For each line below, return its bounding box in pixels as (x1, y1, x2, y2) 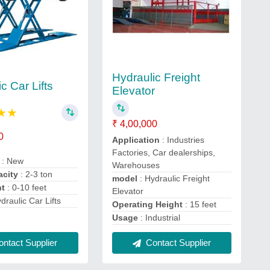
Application (111, 135, 160, 145)
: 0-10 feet (7, 183, 47, 193)
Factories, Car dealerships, (111, 148, 215, 157)
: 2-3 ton (20, 169, 53, 180)
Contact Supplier (143, 237, 211, 248)
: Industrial (140, 213, 180, 222)
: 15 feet (184, 199, 216, 209)
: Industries (159, 135, 204, 145)
